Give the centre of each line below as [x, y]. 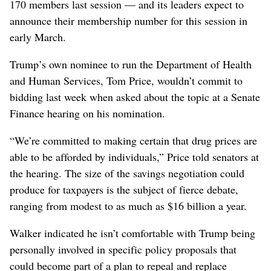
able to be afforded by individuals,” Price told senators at [134, 156]
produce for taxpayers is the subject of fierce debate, [124, 189]
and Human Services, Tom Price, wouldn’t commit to [126, 80]
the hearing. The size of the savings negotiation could [127, 173]
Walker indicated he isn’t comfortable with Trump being [132, 233]
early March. [38, 37]
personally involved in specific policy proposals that [123, 249]
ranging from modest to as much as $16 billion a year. [128, 205]
